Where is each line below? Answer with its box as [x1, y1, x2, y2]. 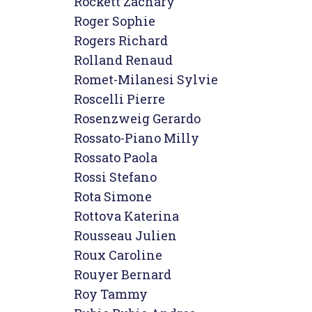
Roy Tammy [74, 286, 148, 302]
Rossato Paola [74, 149, 157, 166]
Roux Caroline [74, 247, 162, 263]
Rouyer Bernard [74, 266, 171, 283]
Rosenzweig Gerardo [74, 110, 201, 127]
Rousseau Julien [74, 227, 177, 244]
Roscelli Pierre [74, 91, 165, 107]
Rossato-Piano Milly [74, 130, 199, 146]
